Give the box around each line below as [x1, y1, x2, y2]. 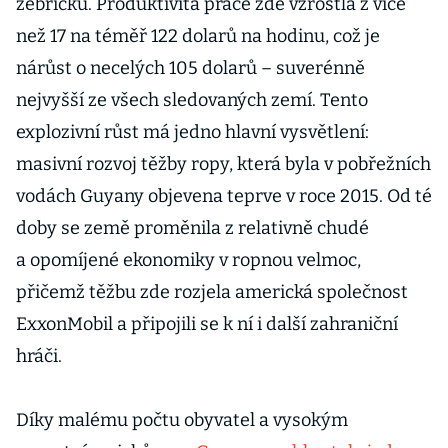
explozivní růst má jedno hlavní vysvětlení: [16, 121, 369, 143]
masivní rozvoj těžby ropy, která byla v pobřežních [16, 153, 431, 175]
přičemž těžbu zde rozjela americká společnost [16, 281, 408, 303]
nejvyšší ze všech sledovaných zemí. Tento [16, 89, 368, 111]
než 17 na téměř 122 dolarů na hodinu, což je [16, 25, 380, 47]
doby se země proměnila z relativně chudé [16, 217, 369, 239]
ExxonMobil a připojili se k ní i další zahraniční [16, 313, 398, 335]
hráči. [16, 345, 62, 367]
